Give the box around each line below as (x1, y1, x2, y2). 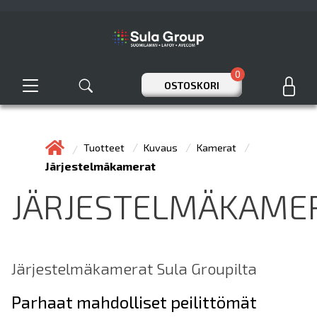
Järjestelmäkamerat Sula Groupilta (11, 259, 257, 278)
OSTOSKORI (163, 79, 219, 91)
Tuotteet (83, 142, 127, 154)
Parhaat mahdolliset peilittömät (11, 292, 257, 312)
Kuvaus (144, 142, 180, 154)
